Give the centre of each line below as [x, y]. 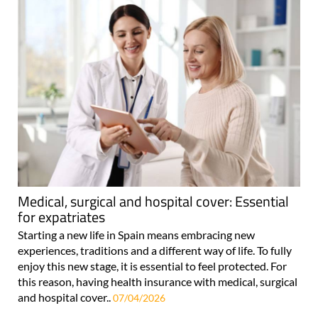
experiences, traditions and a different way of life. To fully [155, 251]
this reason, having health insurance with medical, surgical [158, 282]
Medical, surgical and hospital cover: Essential [153, 202]
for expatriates [61, 217]
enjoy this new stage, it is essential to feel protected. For [152, 266]
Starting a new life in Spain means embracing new [136, 235]
